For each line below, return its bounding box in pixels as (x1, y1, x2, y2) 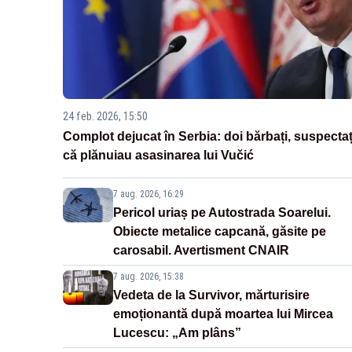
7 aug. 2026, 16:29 (113, 189, 184, 200)
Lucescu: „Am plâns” (113, 326, 241, 340)
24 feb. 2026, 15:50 (63, 110, 148, 123)
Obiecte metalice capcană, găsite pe (113, 225, 326, 239)
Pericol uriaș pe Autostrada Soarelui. (113, 206, 331, 220)
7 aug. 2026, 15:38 (113, 271, 184, 283)
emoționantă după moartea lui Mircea (113, 307, 333, 321)
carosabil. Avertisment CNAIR (113, 244, 289, 258)
